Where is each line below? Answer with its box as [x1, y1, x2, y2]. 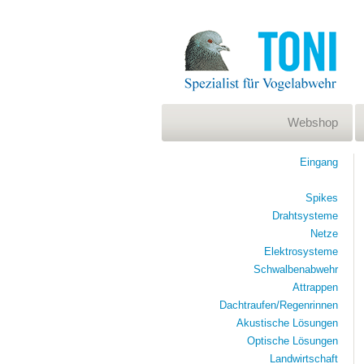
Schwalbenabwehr [253, 263, 338, 275]
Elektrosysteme [263, 245, 338, 258]
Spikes [305, 192, 338, 204]
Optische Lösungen [246, 335, 338, 347]
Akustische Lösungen [236, 317, 338, 329]
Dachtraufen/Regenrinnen [219, 299, 338, 311]
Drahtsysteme [271, 210, 338, 222]
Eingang [299, 156, 338, 168]
